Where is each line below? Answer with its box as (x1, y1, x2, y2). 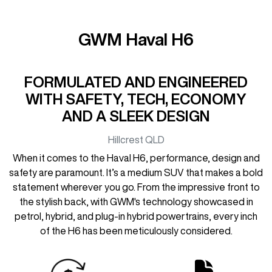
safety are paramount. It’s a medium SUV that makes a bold (9, 167, 263, 177)
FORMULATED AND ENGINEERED (24, 74, 248, 89)
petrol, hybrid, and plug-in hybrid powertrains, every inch (15, 211, 257, 221)
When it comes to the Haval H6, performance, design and (12, 152, 260, 163)
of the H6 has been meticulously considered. (39, 225, 233, 236)
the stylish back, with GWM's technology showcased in (19, 196, 253, 206)
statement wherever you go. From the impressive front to (12, 182, 260, 192)
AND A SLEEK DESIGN (62, 108, 210, 123)
